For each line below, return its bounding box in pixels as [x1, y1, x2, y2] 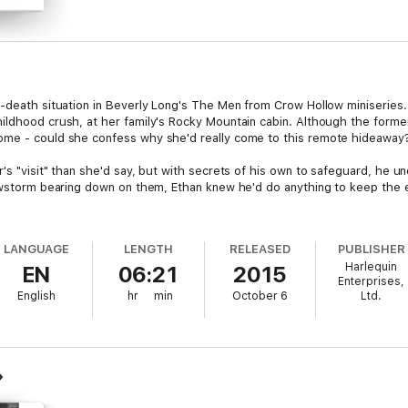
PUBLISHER [338, 242, 405, 256]
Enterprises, [338, 275, 405, 288]
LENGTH [123, 242, 173, 256]
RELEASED [229, 242, 291, 256]
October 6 [231, 290, 288, 302]
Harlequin [345, 260, 398, 273]
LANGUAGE [3, 242, 70, 256]
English [17, 290, 56, 302]
